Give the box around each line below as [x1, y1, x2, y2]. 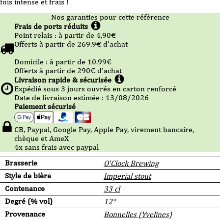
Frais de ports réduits [14, 21, 88, 31]
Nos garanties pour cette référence [51, 12, 169, 22]
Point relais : [14, 30, 58, 40]
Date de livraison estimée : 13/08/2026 [14, 93, 149, 102]
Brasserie [5, 158, 37, 168]
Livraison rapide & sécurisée [14, 75, 111, 84]
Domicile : [14, 57, 50, 66]
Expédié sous [14, 84, 61, 93]
